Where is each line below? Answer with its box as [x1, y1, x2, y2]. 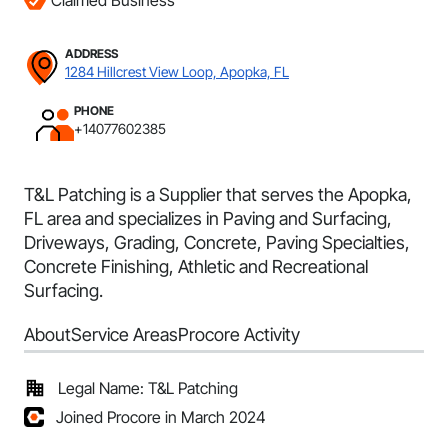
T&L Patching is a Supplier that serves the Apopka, [24, 184, 412, 205]
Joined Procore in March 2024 [56, 407, 266, 427]
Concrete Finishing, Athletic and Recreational [24, 256, 368, 277]
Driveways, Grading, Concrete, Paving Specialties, [24, 232, 410, 253]
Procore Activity [178, 324, 300, 345]
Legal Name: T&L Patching [58, 378, 238, 398]
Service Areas [71, 324, 178, 345]
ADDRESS [65, 46, 118, 61]
